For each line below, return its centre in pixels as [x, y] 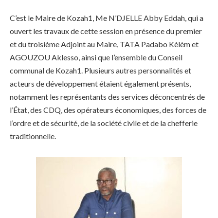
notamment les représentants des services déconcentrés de [107, 97]
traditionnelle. [33, 136]
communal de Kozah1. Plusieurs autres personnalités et [100, 71]
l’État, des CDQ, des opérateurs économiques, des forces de [108, 110]
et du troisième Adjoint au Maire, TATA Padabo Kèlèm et [104, 44]
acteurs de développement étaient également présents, [100, 84]
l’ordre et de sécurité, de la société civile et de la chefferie [104, 123]
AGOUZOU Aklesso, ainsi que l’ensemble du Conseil [96, 57]
